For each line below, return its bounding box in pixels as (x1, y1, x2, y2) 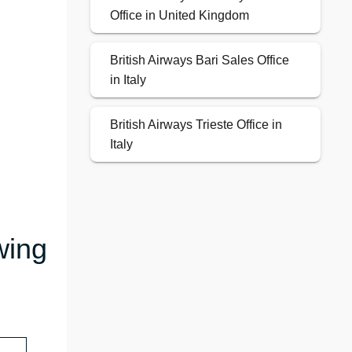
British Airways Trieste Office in (109, 118, 282, 132)
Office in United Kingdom (109, 9, 249, 23)
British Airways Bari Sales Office (109, 53, 289, 68)
